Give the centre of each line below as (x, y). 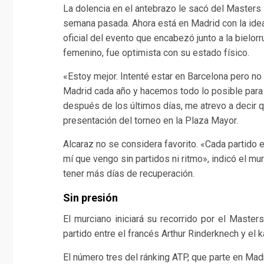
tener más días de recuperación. (129, 174)
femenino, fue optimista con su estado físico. (156, 53)
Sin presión (90, 198)
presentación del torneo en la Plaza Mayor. (151, 121)
